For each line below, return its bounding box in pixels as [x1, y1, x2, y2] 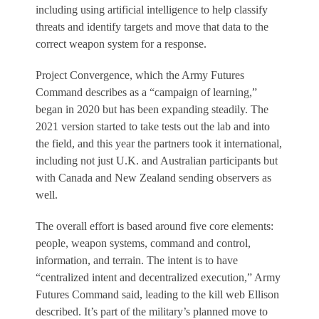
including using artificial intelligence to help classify [36, 3, 268, 16]
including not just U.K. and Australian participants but [36, 154, 278, 167]
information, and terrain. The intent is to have [36, 253, 238, 266]
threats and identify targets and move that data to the [36, 20, 268, 33]
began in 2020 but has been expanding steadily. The [36, 103, 268, 115]
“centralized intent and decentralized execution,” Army [36, 271, 281, 283]
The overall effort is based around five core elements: [36, 219, 273, 232]
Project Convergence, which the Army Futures [36, 68, 244, 81]
